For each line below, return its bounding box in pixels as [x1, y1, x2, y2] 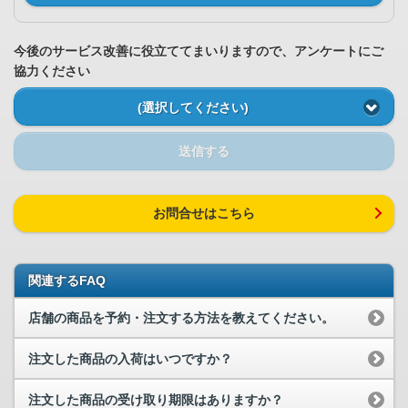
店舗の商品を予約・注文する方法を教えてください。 [28, 311, 334, 326]
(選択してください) [137, 99, 249, 115]
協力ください [14, 64, 90, 79]
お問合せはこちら [153, 206, 255, 221]
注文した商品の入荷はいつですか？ [28, 351, 232, 366]
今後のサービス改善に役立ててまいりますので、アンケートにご [14, 44, 383, 59]
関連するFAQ [28, 272, 106, 288]
